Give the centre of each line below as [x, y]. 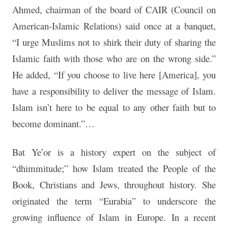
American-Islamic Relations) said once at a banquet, [114, 26]
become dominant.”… [53, 124]
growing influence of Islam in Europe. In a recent [114, 217]
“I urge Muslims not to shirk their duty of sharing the [114, 42]
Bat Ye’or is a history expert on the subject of [114, 152]
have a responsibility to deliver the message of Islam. [114, 91]
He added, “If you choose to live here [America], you [114, 75]
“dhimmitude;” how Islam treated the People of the [114, 168]
